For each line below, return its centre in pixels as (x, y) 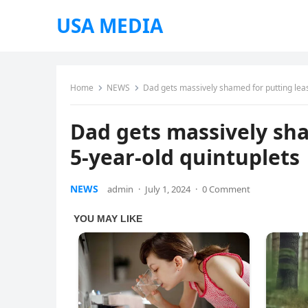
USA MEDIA (110, 25)
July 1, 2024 (168, 189)
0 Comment (226, 189)
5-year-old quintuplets (185, 157)
